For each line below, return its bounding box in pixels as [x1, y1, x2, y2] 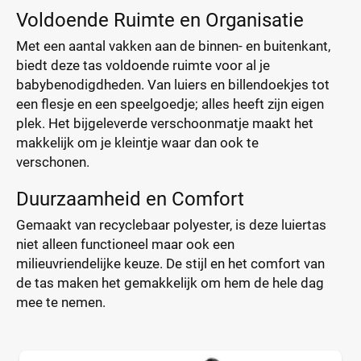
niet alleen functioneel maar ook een [16, 236, 234, 252]
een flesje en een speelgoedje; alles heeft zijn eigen [16, 96, 324, 112]
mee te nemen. [16, 294, 106, 310]
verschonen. [16, 154, 89, 170]
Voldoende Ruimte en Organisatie [16, 9, 304, 31]
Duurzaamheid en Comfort [16, 188, 244, 210]
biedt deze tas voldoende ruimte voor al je [16, 57, 270, 73]
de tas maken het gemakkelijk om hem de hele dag [16, 275, 324, 291]
